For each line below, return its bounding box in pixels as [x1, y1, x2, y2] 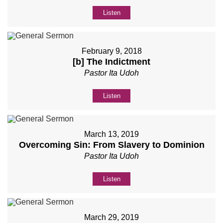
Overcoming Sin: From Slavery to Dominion [18, 140, 205, 150]
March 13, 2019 [84, 130, 139, 139]
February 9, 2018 [81, 47, 142, 56]
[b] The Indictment [73, 57, 150, 67]
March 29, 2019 [84, 213, 139, 222]
